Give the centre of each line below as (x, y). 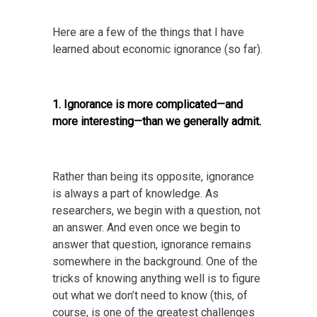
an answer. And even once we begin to (146, 228)
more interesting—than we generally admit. (157, 122)
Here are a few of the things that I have (148, 33)
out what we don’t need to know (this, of (150, 296)
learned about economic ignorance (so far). (157, 50)
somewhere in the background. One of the (155, 262)
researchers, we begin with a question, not (156, 211)
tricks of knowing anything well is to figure (156, 279)
